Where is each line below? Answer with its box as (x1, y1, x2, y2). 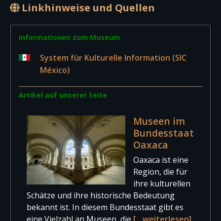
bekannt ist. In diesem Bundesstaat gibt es (27, 201, 184, 213)
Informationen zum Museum (19, 32, 120, 42)
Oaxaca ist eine (133, 154, 188, 165)
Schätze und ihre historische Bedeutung (27, 189, 175, 201)
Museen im (133, 114, 185, 128)
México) (40, 64, 70, 75)
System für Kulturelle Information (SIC (40, 52, 186, 63)
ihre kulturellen (133, 178, 190, 189)
